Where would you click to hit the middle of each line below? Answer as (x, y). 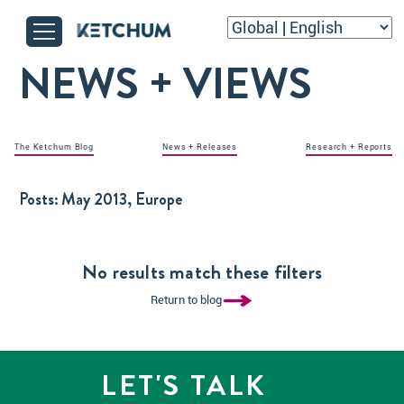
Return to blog (186, 300)
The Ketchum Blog (55, 147)
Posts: (39, 199)
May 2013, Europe (122, 199)
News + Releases (200, 147)
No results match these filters (202, 272)
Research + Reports (349, 147)
